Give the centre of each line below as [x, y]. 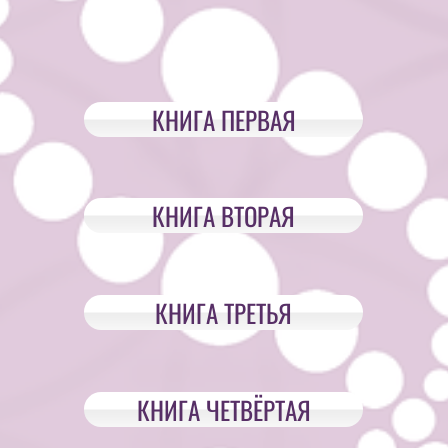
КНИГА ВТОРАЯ [223, 215]
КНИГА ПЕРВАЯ [223, 119]
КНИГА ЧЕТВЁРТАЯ [223, 409]
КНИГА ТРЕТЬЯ [223, 312]
